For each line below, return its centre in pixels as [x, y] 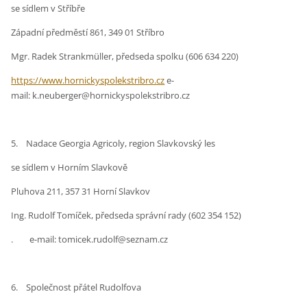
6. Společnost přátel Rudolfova [76, 287]
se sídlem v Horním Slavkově [70, 168]
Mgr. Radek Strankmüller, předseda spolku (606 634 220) [125, 57]
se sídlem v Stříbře [48, 9]
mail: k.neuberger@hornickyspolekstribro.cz [101, 96]
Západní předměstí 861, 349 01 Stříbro [88, 33]
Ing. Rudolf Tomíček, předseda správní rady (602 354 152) [126, 216]
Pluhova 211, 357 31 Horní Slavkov [81, 192]
